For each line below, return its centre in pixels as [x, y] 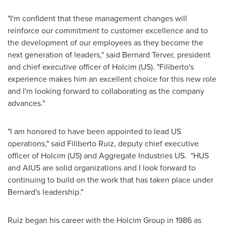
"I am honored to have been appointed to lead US [94, 131]
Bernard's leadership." [45, 192]
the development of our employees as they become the [105, 42]
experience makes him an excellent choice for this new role [112, 79]
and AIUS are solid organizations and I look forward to [102, 167]
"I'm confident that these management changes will [97, 18]
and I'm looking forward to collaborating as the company [106, 91]
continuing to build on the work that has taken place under [110, 180]
